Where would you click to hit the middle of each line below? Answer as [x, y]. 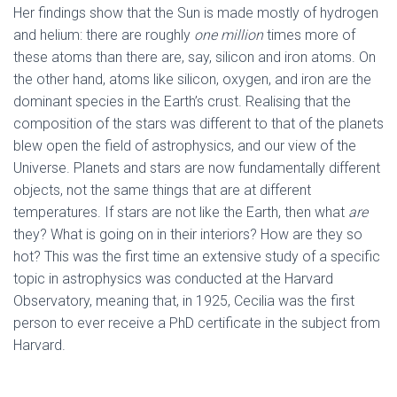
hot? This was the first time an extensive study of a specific [197, 257]
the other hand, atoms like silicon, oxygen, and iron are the [192, 79]
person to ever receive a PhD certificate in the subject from [197, 323]
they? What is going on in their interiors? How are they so [188, 234]
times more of [309, 35]
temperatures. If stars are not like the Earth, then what [181, 212]
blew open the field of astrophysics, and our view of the [185, 146]
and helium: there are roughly [104, 35]
